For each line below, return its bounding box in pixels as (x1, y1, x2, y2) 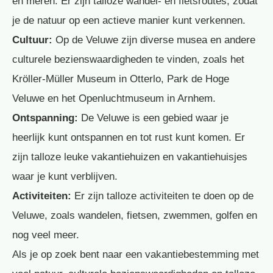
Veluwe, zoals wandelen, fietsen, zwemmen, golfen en (12, 209, 257, 221)
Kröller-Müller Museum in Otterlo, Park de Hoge (12, 73, 229, 85)
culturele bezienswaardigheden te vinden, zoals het (12, 53, 244, 65)
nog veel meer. (12, 229, 79, 241)
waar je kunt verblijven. (12, 170, 118, 182)
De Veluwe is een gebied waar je (78, 112, 229, 124)
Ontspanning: (12, 112, 78, 124)
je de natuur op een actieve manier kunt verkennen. (12, 14, 246, 26)
